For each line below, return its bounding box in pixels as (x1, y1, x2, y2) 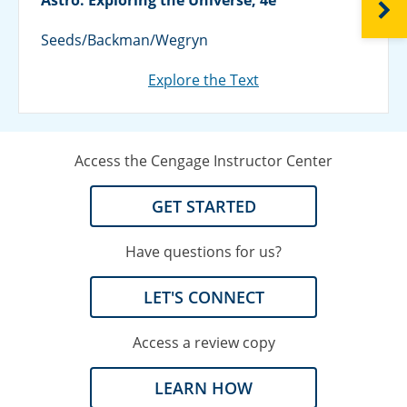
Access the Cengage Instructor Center (74, 150, 333, 171)
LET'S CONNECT (143, 285, 264, 308)
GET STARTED (151, 194, 256, 217)
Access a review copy (132, 332, 275, 352)
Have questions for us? (125, 241, 282, 262)
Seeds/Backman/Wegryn (41, 29, 208, 50)
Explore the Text (148, 69, 259, 90)
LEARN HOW (154, 376, 253, 399)
